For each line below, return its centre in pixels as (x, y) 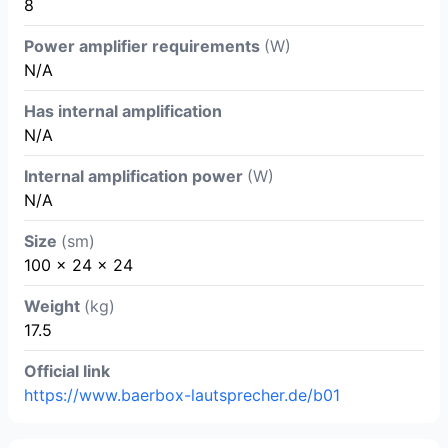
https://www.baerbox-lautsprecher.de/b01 (182, 395)
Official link (67, 371)
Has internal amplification (123, 111)
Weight (54, 306)
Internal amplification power (135, 176)
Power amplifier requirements (144, 46)
